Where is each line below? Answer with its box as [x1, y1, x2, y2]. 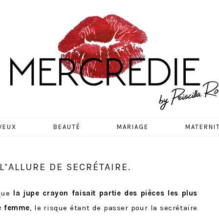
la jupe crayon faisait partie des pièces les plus [13, 189, 197, 197]
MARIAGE [117, 123, 149, 131]
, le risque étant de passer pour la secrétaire [30, 203, 197, 212]
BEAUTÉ [53, 123, 81, 131]
